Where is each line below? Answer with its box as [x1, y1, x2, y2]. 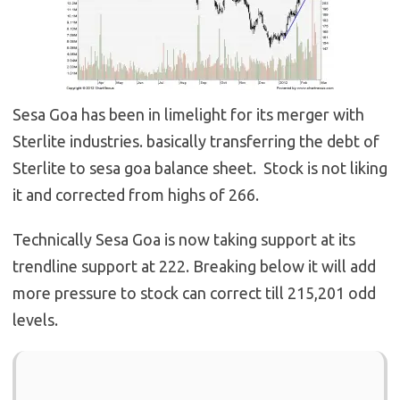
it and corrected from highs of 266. [12, 186, 259, 204]
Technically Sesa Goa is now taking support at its [12, 230, 355, 249]
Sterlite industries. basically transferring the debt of [12, 132, 379, 151]
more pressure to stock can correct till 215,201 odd [12, 284, 376, 303]
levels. [12, 311, 58, 329]
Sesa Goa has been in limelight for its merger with [12, 105, 364, 124]
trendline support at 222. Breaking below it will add [12, 257, 376, 276]
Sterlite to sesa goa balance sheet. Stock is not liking [12, 159, 387, 178]
